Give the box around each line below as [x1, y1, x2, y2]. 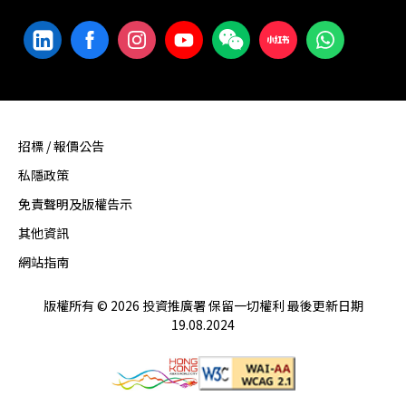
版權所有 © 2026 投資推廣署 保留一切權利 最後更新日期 [43, 295, 363, 314]
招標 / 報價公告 [18, 136, 104, 155]
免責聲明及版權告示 [18, 194, 132, 213]
